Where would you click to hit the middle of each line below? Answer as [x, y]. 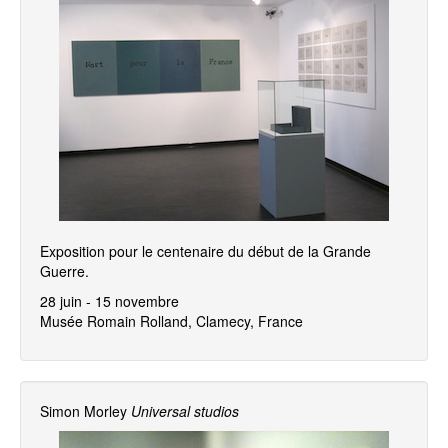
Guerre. [64, 271]
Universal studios [185, 411]
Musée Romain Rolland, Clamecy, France [171, 321]
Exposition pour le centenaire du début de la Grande [205, 251]
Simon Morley [83, 411]
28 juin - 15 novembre [109, 301]
